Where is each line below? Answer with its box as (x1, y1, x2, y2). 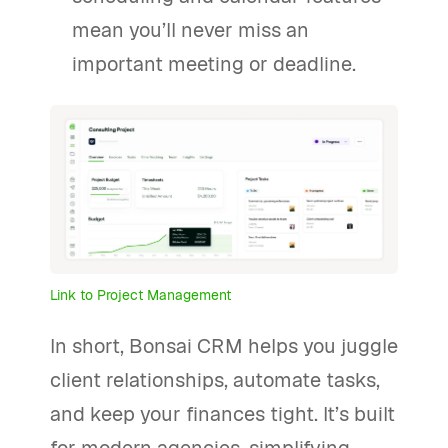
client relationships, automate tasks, (50, 367, 380, 394)
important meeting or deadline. (72, 50, 357, 77)
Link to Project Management (50, 286, 231, 305)
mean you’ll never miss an (72, 16, 310, 43)
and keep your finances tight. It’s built (50, 401, 395, 428)
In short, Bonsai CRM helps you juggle (50, 333, 398, 360)
